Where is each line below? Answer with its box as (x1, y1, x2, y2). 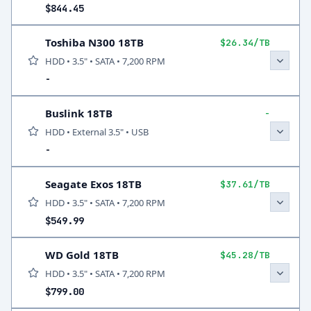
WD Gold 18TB (45, 248, 119, 262)
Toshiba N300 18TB (45, 35, 144, 49)
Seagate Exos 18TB (45, 177, 142, 191)
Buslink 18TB (45, 106, 112, 120)
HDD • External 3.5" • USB (45, 126, 149, 138)
